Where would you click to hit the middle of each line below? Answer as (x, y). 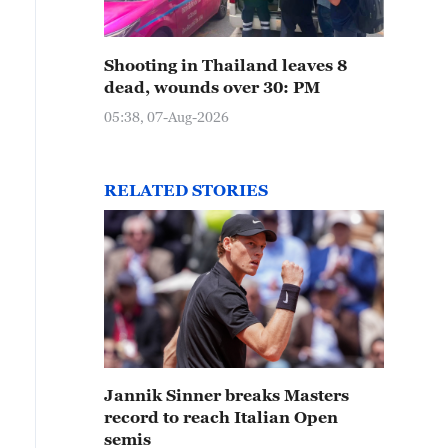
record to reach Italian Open (221, 417)
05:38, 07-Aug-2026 (166, 116)
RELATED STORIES (186, 190)
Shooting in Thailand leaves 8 (225, 65)
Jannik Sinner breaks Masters (226, 395)
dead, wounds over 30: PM (212, 87)
